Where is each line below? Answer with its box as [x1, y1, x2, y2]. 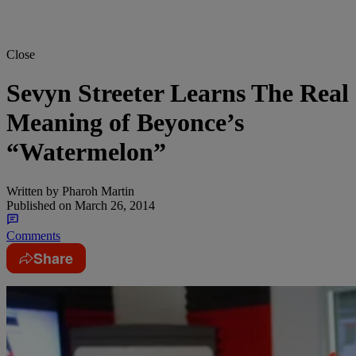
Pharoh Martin [59, 184, 134, 198]
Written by [6, 184, 59, 198]
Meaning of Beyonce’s [6, 108, 244, 137]
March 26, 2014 [72, 198, 155, 212]
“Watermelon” [6, 137, 166, 167]
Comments [6, 228, 60, 242]
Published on [6, 198, 72, 212]
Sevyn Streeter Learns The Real [6, 79, 349, 108]
